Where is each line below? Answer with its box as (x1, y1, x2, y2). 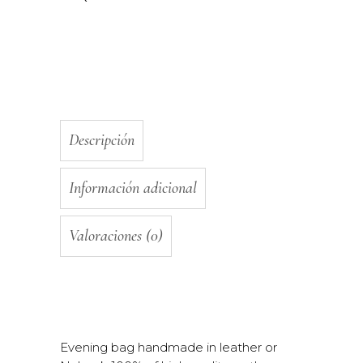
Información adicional (69, 178, 197, 198)
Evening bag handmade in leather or (60, 340, 277, 355)
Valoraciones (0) (69, 226, 163, 246)
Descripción (69, 130, 135, 150)
